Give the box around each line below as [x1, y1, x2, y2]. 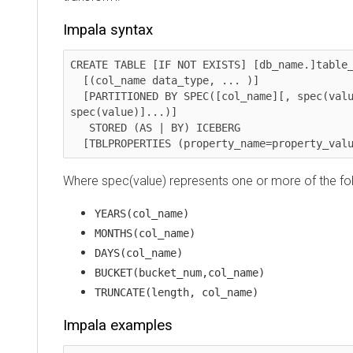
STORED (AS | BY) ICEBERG [70, 121, 89, 134]
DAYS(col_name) [95, 246, 183, 259]
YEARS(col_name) [95, 206, 189, 220]
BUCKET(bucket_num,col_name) [95, 266, 265, 279]
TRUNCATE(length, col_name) [95, 285, 258, 299]
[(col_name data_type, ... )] [70, 73, 83, 87]
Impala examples [63, 316, 173, 334]
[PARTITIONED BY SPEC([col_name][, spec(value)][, [70, 89, 83, 102]
